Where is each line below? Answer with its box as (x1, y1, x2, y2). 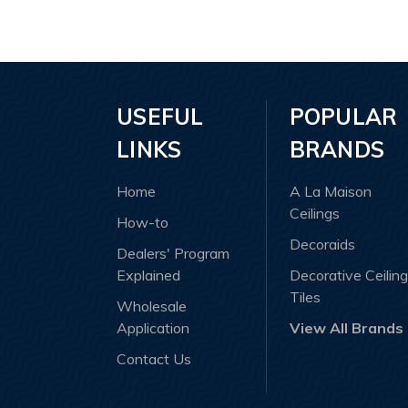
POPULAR (289, 102, 398, 130)
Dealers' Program (117, 243, 229, 262)
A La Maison (289, 181, 372, 200)
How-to (117, 212, 168, 231)
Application (117, 318, 189, 337)
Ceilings (289, 203, 340, 222)
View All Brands (289, 318, 403, 337)
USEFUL (117, 103, 204, 130)
